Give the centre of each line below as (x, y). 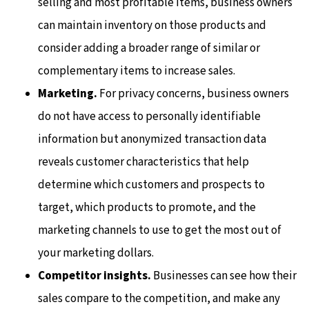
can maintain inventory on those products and (152, 26)
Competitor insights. (94, 276)
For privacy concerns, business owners (193, 94)
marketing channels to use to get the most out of (160, 231)
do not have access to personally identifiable (149, 117)
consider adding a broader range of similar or (149, 49)
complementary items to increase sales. (137, 71)
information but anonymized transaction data (152, 140)
